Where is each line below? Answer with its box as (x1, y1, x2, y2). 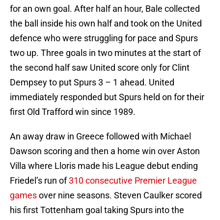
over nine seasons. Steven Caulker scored (37, 190, 202, 201)
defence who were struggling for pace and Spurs (10, 33, 198, 44)
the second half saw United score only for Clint (10, 62, 190, 73)
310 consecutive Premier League (69, 175, 197, 186)
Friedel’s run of (10, 175, 69, 186)
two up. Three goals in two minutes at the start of (10, 48, 201, 58)
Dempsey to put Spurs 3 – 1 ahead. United (10, 77, 174, 88)
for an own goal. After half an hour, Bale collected (10, 3, 200, 14)
